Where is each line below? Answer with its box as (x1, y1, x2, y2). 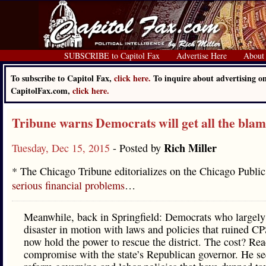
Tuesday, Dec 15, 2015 (12, 141, 113, 155)
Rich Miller (164, 140, 217, 156)
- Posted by (113, 141, 164, 155)
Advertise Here (176, 50, 227, 61)
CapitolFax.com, (11, 84, 72, 97)
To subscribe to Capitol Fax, (11, 72, 114, 84)
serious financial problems (12, 178, 125, 192)
